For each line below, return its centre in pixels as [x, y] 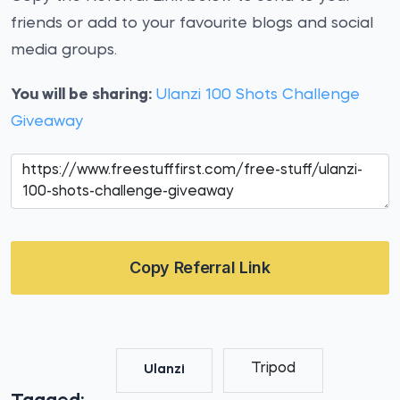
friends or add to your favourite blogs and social [192, 24]
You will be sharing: [81, 95]
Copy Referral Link [200, 267]
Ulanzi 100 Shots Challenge [258, 95]
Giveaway [47, 122]
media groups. [64, 50]
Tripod [273, 369]
